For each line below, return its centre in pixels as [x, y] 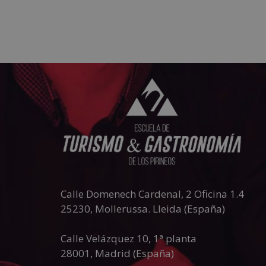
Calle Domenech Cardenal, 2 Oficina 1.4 [152, 194]
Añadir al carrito [145, 20]
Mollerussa [121, 208]
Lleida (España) [189, 208]
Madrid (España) [134, 253]
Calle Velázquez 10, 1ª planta [128, 238]
